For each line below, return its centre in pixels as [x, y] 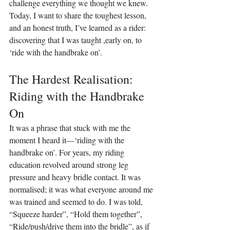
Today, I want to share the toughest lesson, [79, 15]
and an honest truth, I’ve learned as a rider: [79, 28]
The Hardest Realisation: [73, 79]
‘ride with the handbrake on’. [56, 52]
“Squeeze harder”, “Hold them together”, [77, 214]
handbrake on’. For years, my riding [68, 152]
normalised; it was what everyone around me [82, 189]
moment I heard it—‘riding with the [68, 140]
